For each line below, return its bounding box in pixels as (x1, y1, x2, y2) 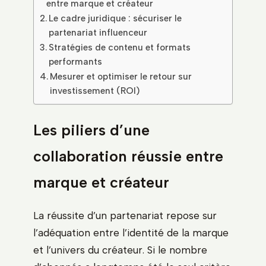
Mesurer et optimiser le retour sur (50, 70, 192, 82)
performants (49, 55, 103, 67)
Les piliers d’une (33, 121, 150, 139)
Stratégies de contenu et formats (49, 41, 191, 53)
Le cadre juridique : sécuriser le (49, 12, 182, 24)
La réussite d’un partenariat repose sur (33, 209, 217, 221)
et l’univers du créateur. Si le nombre (33, 243, 207, 256)
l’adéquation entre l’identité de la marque (33, 226, 229, 239)
